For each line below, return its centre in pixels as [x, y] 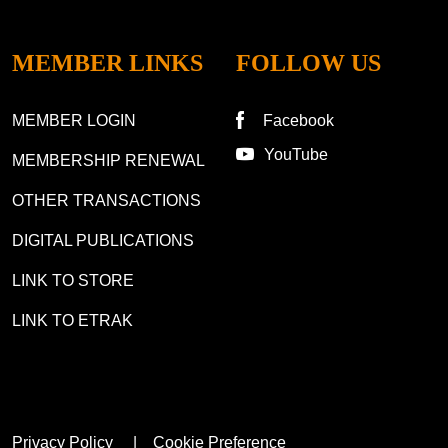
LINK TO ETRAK [72, 321]
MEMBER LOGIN [74, 121]
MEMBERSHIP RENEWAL [108, 161]
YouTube [296, 155]
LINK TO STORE [73, 281]
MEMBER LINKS [107, 63]
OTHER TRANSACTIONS [106, 201]
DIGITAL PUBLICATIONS [103, 241]
